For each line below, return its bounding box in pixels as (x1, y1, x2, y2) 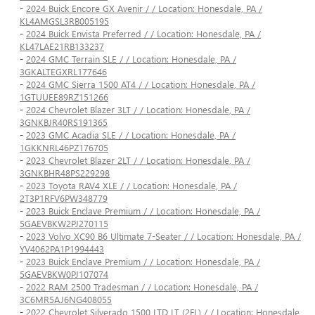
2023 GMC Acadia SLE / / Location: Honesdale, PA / (26, 129, 236, 141)
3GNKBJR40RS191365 (20, 116, 108, 129)
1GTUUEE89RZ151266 (20, 91, 108, 103)
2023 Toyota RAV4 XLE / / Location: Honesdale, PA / (26, 179, 237, 192)
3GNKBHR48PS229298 (20, 167, 110, 179)
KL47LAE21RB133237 (20, 40, 104, 53)
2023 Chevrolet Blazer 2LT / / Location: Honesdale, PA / (26, 154, 250, 167)
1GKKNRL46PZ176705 (20, 141, 108, 154)
